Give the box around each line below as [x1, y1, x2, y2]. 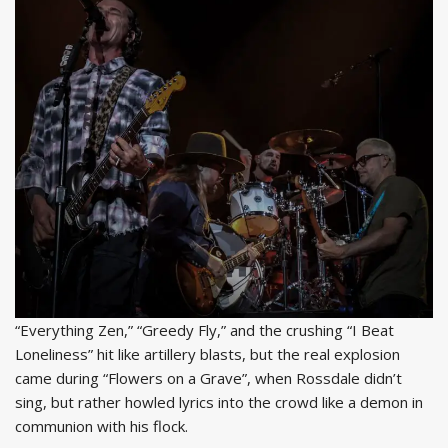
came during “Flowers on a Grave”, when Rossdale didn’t [15, 368, 402, 389]
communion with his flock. [15, 416, 192, 437]
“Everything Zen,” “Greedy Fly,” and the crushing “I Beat [15, 320, 394, 341]
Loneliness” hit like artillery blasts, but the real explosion [15, 344, 400, 365]
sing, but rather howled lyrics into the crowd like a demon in [15, 392, 423, 413]
